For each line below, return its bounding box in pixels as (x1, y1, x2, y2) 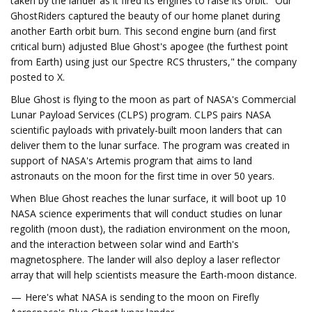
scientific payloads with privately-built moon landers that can (10, 123, 282, 136)
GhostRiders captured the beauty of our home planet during (10, 9, 280, 22)
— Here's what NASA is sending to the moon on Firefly (10, 290, 259, 304)
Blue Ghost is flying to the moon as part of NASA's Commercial (10, 93, 296, 106)
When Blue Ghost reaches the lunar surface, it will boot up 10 (10, 192, 286, 205)
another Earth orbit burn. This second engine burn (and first (10, 24, 276, 38)
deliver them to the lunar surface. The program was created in (10, 139, 290, 152)
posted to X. (10, 70, 65, 84)
